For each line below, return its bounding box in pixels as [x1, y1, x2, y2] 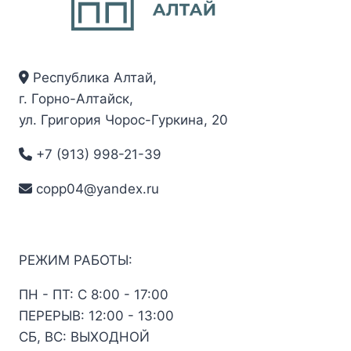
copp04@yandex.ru [32, 181, 159, 197]
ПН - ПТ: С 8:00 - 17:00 [19, 287, 168, 303]
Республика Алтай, [29, 70, 157, 86]
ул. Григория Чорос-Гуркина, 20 [19, 112, 228, 128]
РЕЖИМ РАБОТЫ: [19, 252, 132, 269]
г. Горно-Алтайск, [19, 91, 133, 107]
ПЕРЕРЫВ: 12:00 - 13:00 [19, 308, 174, 324]
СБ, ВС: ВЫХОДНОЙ [19, 329, 150, 346]
